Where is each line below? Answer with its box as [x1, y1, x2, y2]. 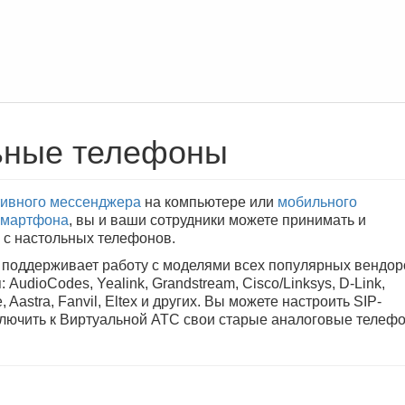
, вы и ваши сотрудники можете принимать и [69, 212, 366, 228]
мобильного [278, 194, 357, 210]
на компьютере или [141, 194, 278, 210]
